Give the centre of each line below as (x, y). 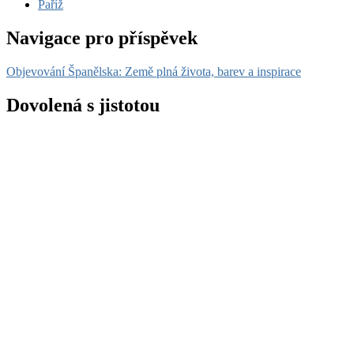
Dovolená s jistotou (83, 105)
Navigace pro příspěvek (102, 38)
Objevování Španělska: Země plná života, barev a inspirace (154, 71)
